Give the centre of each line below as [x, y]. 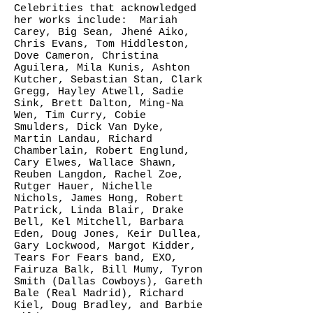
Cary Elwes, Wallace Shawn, [96, 163]
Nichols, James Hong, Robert [99, 199]
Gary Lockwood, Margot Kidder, [105, 246]
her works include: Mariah [96, 21]
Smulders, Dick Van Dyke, [89, 128]
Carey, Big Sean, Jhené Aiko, [102, 32]
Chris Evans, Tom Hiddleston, [102, 44]
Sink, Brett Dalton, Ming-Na [99, 104]
